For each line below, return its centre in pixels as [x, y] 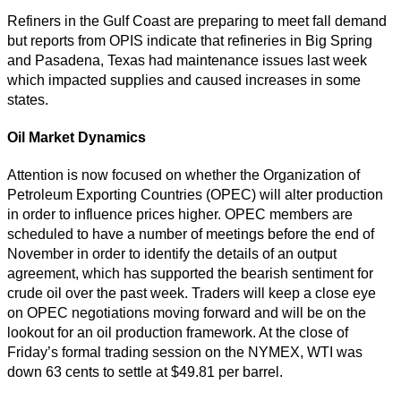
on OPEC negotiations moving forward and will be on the [187, 313]
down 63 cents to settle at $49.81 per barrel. [145, 372]
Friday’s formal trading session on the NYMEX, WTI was [185, 353]
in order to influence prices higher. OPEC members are [180, 215]
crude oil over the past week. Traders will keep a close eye [192, 294]
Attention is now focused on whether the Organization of [183, 175]
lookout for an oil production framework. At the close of [178, 333]
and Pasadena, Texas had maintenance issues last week [187, 61]
